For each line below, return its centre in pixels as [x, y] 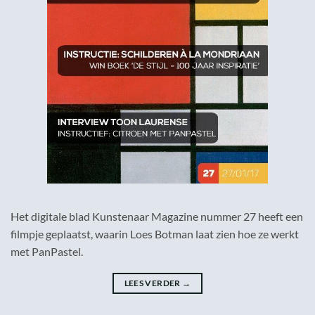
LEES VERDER [153, 283]
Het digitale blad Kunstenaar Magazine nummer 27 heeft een [157, 217]
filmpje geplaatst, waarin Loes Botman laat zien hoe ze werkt [155, 234]
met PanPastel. [47, 252]
